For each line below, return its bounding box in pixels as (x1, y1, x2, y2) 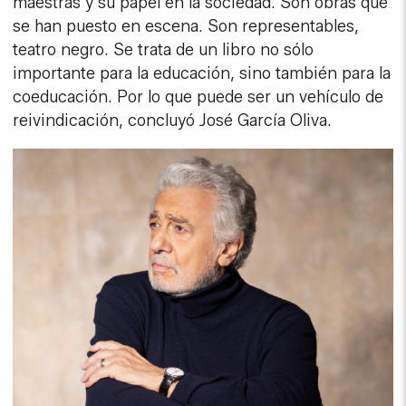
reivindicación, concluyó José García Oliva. (13, 111, 333, 131)
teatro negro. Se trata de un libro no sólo (13, 40, 314, 61)
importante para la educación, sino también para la (13, 63, 391, 84)
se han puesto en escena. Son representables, (13, 16, 360, 37)
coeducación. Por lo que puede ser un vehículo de (13, 87, 384, 108)
